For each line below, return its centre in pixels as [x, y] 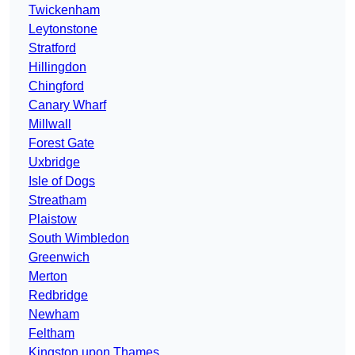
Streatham [57, 200]
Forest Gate [61, 143]
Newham [54, 315]
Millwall [50, 124]
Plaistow [53, 219]
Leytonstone [63, 29]
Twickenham [64, 10]
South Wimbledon [79, 239]
